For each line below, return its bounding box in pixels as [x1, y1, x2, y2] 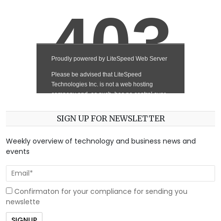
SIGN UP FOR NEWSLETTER [56, 113, 165, 124]
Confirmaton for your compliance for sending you [12, 186, 187, 196]
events [6, 147, 30, 157]
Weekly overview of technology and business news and [6, 136, 196, 147]
